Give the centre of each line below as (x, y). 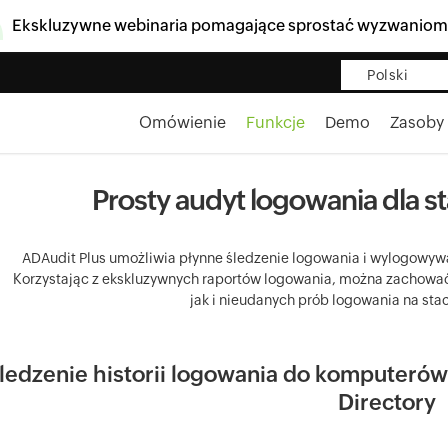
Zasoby (417, 122)
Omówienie (183, 122)
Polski (387, 75)
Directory (387, 402)
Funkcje (276, 122)
